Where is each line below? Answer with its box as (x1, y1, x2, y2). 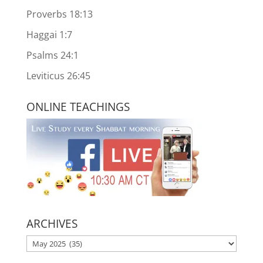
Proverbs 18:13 (26, 8, 93, 21)
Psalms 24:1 (26, 49, 79, 62)
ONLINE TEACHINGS (26, 99, 130, 114)
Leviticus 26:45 (26, 69, 90, 82)
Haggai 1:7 (26, 28, 72, 41)
